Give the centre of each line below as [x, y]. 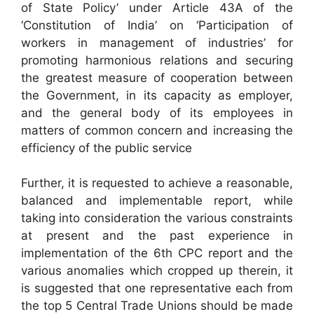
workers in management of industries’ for [157, 42]
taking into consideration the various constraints [157, 218]
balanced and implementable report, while [157, 200]
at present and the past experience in [157, 235]
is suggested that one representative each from [157, 288]
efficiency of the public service [107, 148]
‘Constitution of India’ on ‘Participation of [157, 25]
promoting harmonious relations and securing [157, 60]
